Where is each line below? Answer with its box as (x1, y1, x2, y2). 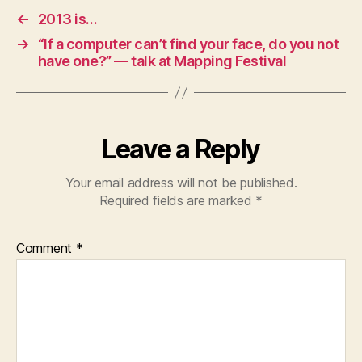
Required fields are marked (99, 192, 256, 209)
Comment (16, 240, 76, 257)
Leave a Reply (102, 133, 260, 166)
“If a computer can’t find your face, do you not (37, 36, 339, 53)
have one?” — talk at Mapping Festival (37, 53, 287, 70)
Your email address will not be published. (65, 175, 297, 192)
